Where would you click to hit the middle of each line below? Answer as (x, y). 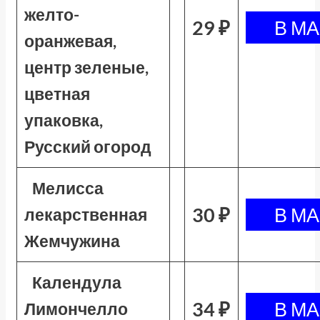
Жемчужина (72, 241)
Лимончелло (76, 309)
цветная (57, 94)
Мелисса (68, 188)
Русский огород (87, 146)
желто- (51, 14)
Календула (77, 282)
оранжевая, (70, 41)
